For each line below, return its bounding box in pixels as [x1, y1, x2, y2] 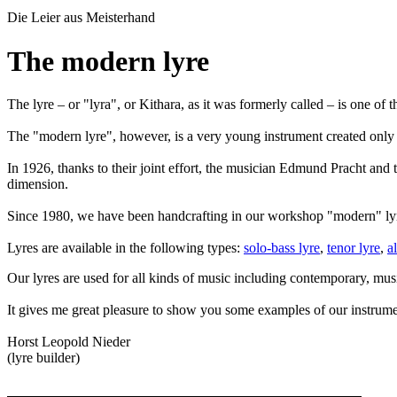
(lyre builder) [7, 350, 80, 366]
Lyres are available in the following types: [7, 240, 244, 256]
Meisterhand [86, 10, 155, 26]
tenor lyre [327, 240, 380, 256]
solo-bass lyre [244, 240, 320, 256]
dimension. [7, 176, 68, 192]
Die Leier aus [7, 10, 86, 26]
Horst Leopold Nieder [7, 334, 130, 350]
